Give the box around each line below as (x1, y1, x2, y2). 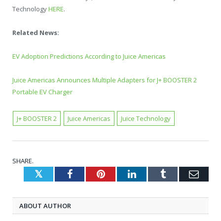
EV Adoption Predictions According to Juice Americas (12, 52, 166, 61)
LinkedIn (135, 168, 172, 179)
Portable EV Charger (12, 87, 73, 97)
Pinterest (104, 168, 140, 179)
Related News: (12, 28, 59, 37)
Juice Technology (121, 113, 171, 123)
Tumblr (165, 168, 195, 179)
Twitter (42, 168, 74, 179)
